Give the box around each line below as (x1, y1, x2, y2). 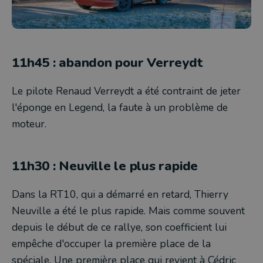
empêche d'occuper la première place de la (12, 236, 211, 251)
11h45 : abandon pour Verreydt (12, 53, 203, 72)
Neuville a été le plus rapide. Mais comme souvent (12, 203, 245, 218)
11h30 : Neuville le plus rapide (12, 156, 198, 175)
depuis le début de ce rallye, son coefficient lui (12, 220, 227, 234)
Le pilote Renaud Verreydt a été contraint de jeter (12, 83, 241, 98)
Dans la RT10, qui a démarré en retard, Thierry (12, 187, 228, 201)
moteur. (12, 116, 46, 131)
